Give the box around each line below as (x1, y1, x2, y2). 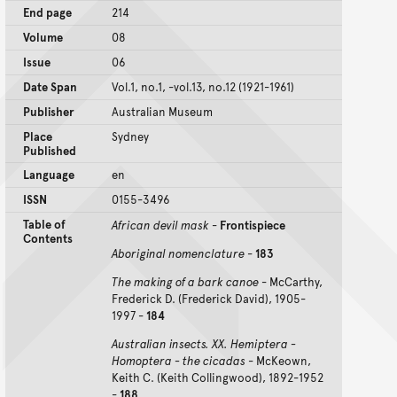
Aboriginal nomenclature (112, 245, 245, 262)
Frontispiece (220, 217, 285, 234)
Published (23, 143, 76, 160)
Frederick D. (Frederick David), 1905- (112, 291, 306, 307)
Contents (23, 230, 73, 247)
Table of (23, 216, 66, 233)
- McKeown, (245, 353, 311, 370)
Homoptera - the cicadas (112, 353, 245, 370)
